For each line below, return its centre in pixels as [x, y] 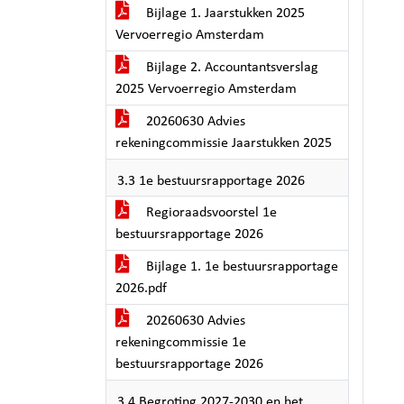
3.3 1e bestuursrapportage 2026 [211, 181]
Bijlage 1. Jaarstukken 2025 [224, 14]
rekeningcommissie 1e [181, 343]
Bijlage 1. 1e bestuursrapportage [240, 267]
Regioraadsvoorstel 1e [210, 213]
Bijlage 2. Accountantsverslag [230, 68]
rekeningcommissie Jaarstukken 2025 [224, 143]
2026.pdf [141, 289]
